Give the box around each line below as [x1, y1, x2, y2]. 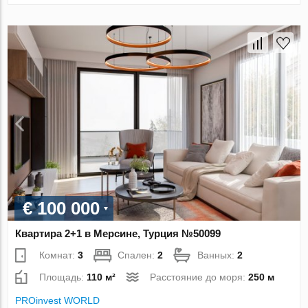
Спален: [118, 249, 158, 261]
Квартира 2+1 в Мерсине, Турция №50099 [15, 227, 221, 239]
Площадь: [39, 271, 87, 283]
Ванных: [197, 249, 238, 261]
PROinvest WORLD [15, 294, 100, 306]
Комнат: [39, 249, 78, 261]
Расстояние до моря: [150, 271, 249, 283]
